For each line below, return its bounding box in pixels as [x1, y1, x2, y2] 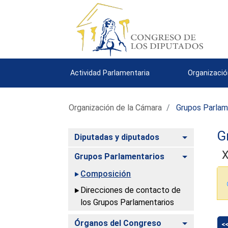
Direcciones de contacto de [80, 185, 181, 195]
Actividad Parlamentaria [70, 68, 150, 77]
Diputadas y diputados [74, 132, 160, 142]
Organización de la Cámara [69, 102, 162, 112]
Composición [80, 168, 131, 179]
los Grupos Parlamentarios [80, 197, 175, 207]
